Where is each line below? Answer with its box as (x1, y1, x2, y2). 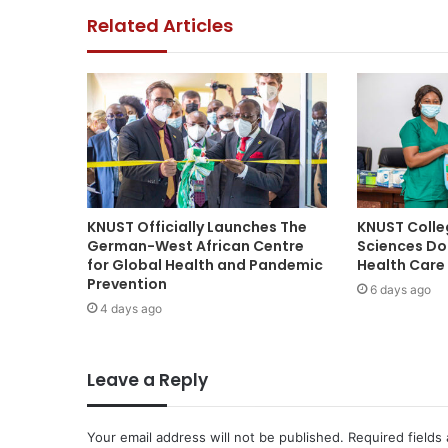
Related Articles (87, 12, 233, 38)
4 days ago (100, 301, 162, 317)
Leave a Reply (87, 368, 208, 393)
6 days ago (369, 282, 431, 298)
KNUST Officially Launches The (87, 217, 307, 238)
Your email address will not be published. (87, 429, 344, 446)
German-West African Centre (87, 236, 304, 257)
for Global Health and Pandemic (87, 255, 323, 276)
